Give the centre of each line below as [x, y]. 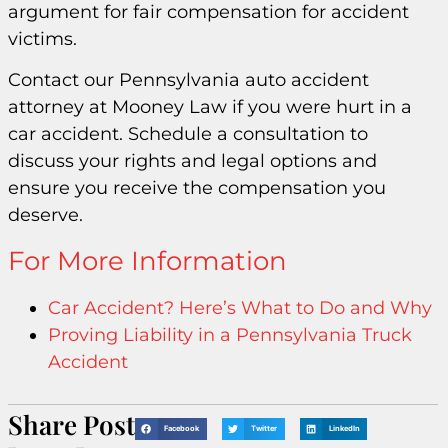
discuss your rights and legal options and [192, 160]
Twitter [264, 429]
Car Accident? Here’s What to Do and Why [240, 308]
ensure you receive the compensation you [197, 187]
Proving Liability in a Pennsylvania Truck [230, 335]
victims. [42, 38]
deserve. [45, 214]
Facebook [182, 429]
